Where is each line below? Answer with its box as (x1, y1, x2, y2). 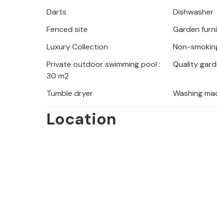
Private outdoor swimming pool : (46, 59, 160, 70)
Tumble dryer (46, 88, 93, 99)
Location (46, 108, 116, 130)
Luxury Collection (46, 42, 108, 52)
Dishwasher (173, 7, 214, 17)
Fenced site (46, 24, 88, 35)
